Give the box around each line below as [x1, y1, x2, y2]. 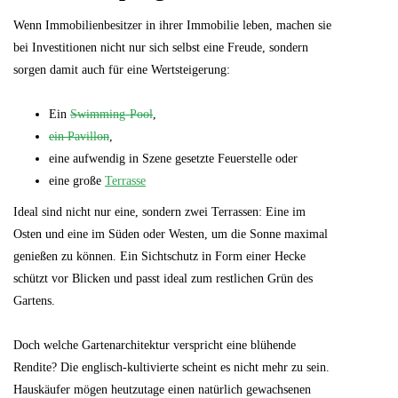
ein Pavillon [49, 129, 109, 143]
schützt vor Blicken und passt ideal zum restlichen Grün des [13, 271, 313, 285]
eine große [49, 173, 105, 187]
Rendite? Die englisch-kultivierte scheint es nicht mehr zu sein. [13, 360, 330, 374]
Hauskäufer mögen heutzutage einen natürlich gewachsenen [13, 382, 311, 396]
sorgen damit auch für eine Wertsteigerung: [13, 62, 230, 76]
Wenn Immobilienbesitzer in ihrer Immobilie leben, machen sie [13, 18, 331, 32]
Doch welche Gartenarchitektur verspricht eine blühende [13, 338, 296, 352]
